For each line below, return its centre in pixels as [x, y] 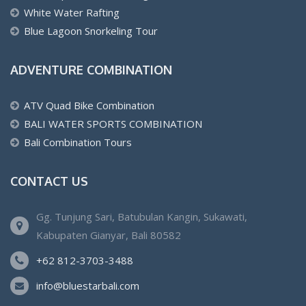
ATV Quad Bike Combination [89, 105]
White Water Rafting [72, 12]
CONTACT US [49, 181]
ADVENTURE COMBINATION [91, 69]
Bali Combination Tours [78, 142]
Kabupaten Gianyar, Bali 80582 [109, 235]
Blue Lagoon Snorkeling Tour [91, 30]
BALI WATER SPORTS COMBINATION [113, 123]
